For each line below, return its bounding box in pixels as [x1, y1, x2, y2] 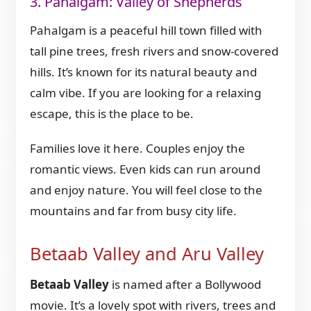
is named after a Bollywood [109, 276, 262, 293]
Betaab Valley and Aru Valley [30, 242, 264, 267]
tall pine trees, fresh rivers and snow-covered [30, 43, 279, 60]
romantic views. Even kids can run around [30, 161, 261, 178]
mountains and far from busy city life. [30, 203, 237, 219]
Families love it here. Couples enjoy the [30, 140, 246, 157]
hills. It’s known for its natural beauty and [30, 64, 258, 81]
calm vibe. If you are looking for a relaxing [30, 85, 262, 101]
